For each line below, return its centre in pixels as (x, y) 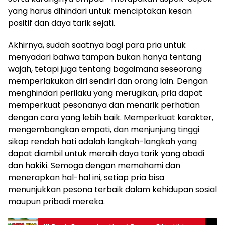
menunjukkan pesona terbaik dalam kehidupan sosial (113, 190)
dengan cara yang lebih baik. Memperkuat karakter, (111, 117)
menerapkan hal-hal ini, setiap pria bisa (86, 178)
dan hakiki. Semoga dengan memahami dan (94, 165)
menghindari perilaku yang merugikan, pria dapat (105, 93)
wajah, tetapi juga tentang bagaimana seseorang (105, 69)
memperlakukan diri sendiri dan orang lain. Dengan (108, 81)
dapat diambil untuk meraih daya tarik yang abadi (106, 153)
